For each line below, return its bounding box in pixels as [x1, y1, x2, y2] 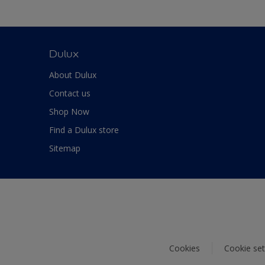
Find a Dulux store [49, 124, 119, 135]
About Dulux [49, 69, 96, 80]
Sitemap [49, 142, 80, 154]
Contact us [49, 87, 91, 99]
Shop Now [49, 105, 89, 117]
